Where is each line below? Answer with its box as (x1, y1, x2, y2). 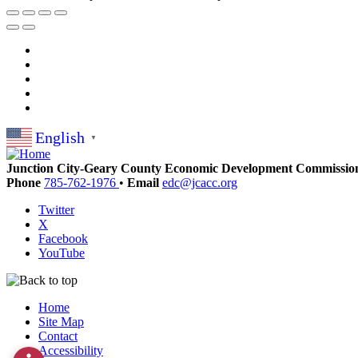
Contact (38, 329, 78, 344)
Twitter (38, 203, 74, 217)
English (35, 128, 85, 146)
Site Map (38, 315, 84, 329)
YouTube (38, 246, 85, 261)
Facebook (38, 232, 88, 246)
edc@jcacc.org (162, 176, 237, 190)
